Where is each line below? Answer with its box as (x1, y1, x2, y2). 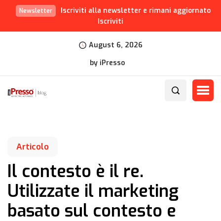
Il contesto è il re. (7, 160, 144, 183)
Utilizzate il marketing (7, 180, 179, 202)
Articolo (16, 141, 49, 152)
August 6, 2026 (88, 40, 143, 50)
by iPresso (89, 58, 125, 68)
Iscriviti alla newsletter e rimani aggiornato (60, 6, 211, 15)
